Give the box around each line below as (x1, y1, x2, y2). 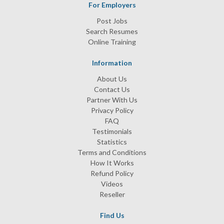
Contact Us (94, 85, 130, 93)
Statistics (97, 137, 127, 146)
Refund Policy (90, 169, 133, 177)
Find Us (99, 211, 124, 219)
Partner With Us (86, 95, 137, 104)
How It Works (90, 158, 134, 167)
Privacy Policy (90, 106, 133, 114)
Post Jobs (96, 16, 127, 25)
